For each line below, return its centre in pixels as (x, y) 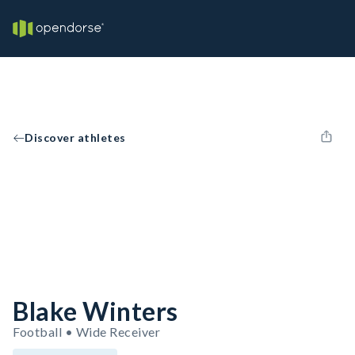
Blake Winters (95, 311)
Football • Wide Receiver (86, 332)
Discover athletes (75, 137)
